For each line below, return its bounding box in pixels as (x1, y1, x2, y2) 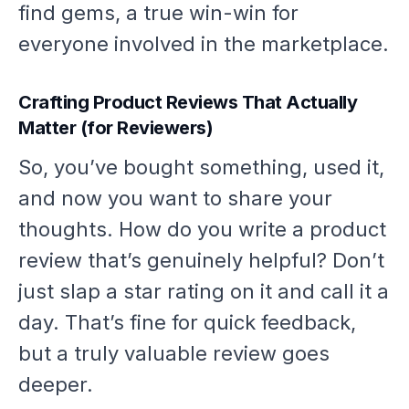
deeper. (18, 372, 93, 397)
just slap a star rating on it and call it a (18, 279, 389, 304)
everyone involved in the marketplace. (18, 32, 389, 57)
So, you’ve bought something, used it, (18, 155, 384, 180)
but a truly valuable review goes (18, 341, 330, 366)
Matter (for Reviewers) (18, 117, 213, 140)
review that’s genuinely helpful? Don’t (18, 248, 384, 273)
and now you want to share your (18, 186, 332, 211)
